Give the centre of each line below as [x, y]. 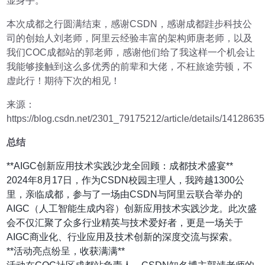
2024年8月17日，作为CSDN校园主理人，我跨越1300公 [126, 180]
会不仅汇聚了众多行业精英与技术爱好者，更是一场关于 [125, 222]
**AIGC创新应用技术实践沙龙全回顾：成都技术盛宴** [120, 166]
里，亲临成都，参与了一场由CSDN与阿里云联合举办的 [125, 194]
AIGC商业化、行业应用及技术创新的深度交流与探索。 [122, 237]
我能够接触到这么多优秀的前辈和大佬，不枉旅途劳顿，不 [130, 66]
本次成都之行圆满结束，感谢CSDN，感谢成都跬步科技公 [130, 24]
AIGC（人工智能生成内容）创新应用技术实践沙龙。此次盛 [132, 208]
